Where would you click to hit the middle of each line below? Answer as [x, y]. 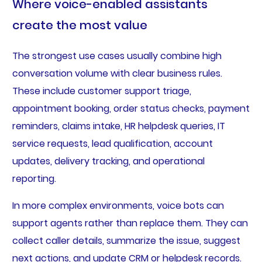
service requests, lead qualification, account [112, 143]
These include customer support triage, [101, 91]
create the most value [80, 25]
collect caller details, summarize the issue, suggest [126, 240]
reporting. [34, 178]
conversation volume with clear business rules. [117, 73]
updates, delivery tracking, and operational [108, 161]
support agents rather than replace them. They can [130, 223]
